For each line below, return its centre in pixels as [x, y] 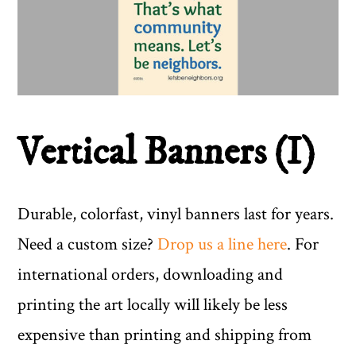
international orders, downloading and [151, 275]
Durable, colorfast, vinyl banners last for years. [176, 215]
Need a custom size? [88, 245]
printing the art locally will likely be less [153, 305]
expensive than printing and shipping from [165, 335]
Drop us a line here [222, 245]
